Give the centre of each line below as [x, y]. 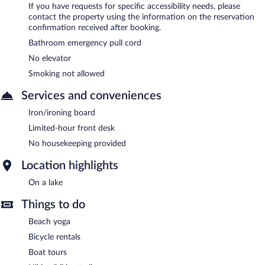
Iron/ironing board [62, 113]
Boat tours [48, 252]
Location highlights [70, 165]
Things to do [53, 204]
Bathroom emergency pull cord [85, 43]
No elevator [50, 58]
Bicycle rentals [54, 237]
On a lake [46, 182]
